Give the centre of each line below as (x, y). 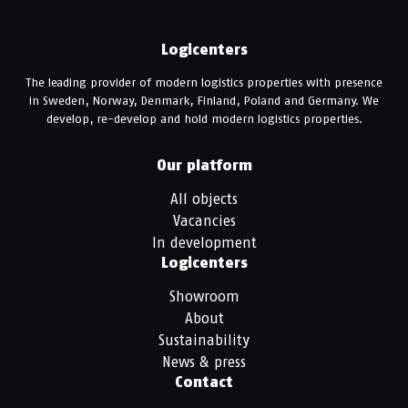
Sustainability (204, 340)
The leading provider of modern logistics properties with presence (204, 82)
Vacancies (204, 220)
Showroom (204, 296)
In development (204, 242)
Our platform (204, 165)
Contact (204, 382)
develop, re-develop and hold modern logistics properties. (204, 118)
